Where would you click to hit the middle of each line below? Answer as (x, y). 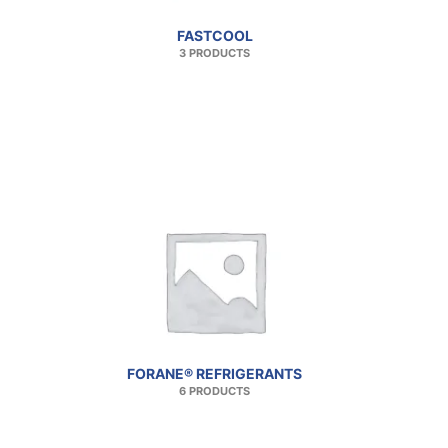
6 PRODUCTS (214, 392)
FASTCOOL (214, 36)
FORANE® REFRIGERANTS (214, 374)
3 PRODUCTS (214, 54)
